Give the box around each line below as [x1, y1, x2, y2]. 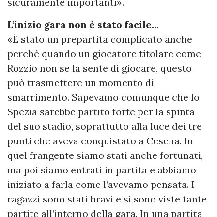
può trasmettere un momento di [7, 76, 154, 89]
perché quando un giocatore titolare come [7, 47, 201, 60]
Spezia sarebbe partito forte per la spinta [7, 105, 195, 118]
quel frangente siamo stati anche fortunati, [7, 149, 203, 161]
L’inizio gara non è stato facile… [7, 18, 159, 31]
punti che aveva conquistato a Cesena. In [7, 134, 193, 147]
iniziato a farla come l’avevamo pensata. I [7, 178, 195, 190]
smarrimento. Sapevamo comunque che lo [7, 91, 200, 103]
